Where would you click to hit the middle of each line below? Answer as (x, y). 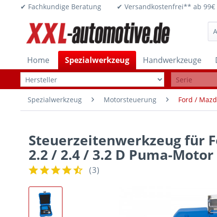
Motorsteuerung (130, 100)
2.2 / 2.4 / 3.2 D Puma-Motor (121, 155)
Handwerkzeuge (172, 60)
